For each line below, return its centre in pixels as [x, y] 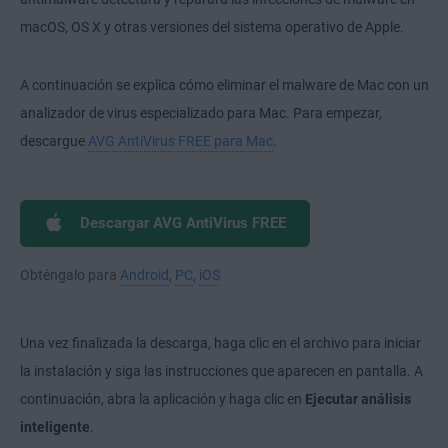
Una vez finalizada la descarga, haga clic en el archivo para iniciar [220, 342]
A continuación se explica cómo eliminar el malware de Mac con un [224, 84]
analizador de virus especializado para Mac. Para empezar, [201, 112]
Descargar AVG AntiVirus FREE [183, 223]
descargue [54, 140]
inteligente [55, 426]
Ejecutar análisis [358, 398]
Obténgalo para [70, 274]
